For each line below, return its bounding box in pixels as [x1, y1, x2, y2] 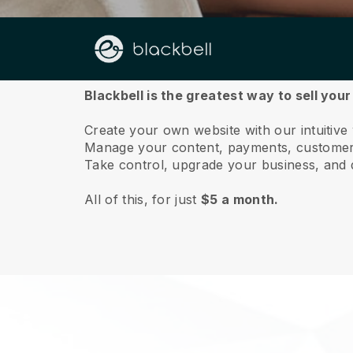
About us [84, 53, 154, 72]
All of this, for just [84, 191, 202, 207]
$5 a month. [201, 191, 279, 207]
